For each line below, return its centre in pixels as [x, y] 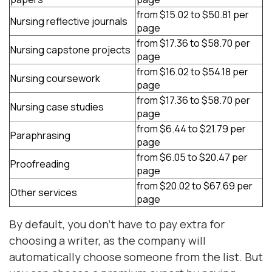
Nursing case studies [57, 107]
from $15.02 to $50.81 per [193, 15]
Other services [44, 192]
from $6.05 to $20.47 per [192, 157]
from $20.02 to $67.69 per [195, 186]
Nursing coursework [55, 78]
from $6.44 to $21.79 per [191, 129]
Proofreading [40, 164]
